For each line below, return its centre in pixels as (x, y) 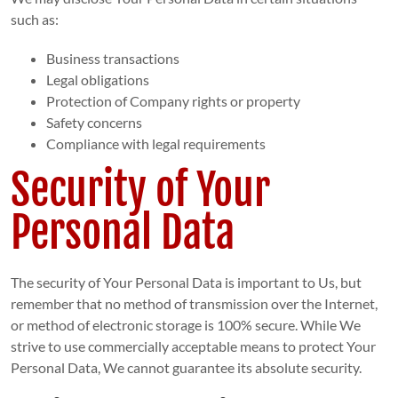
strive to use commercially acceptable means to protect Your (193, 346)
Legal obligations (97, 80)
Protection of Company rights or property (173, 101)
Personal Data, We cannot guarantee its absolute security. (186, 368)
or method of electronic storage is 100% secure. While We (185, 325)
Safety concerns (94, 123)
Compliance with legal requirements (155, 144)
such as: (34, 20)
